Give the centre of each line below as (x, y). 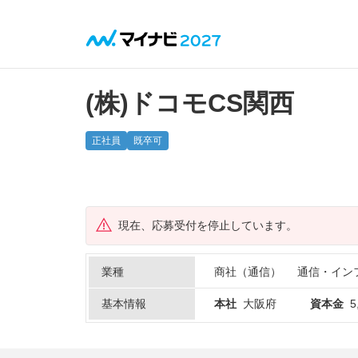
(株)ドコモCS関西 (190, 103)
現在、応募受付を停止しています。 (208, 225)
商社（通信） (248, 272)
